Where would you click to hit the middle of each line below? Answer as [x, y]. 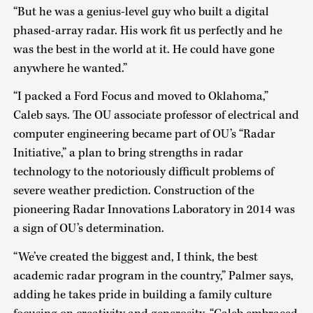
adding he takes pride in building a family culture [142, 294]
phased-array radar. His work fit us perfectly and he [147, 30]
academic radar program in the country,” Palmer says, [153, 276]
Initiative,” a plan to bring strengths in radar [128, 153]
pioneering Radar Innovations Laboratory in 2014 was [154, 210]
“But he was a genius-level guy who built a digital [141, 12]
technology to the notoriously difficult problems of [143, 172]
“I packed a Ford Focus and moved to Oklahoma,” [140, 97]
